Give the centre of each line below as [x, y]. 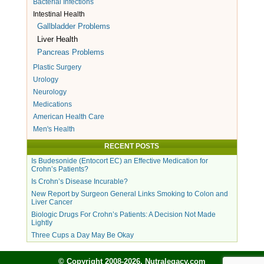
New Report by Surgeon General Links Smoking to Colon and [129, 194]
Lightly [42, 222]
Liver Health [57, 39]
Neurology [49, 92]
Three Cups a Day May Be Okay [82, 235]
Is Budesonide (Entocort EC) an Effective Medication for [119, 161]
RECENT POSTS [132, 146]
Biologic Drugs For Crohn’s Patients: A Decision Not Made [123, 214]
